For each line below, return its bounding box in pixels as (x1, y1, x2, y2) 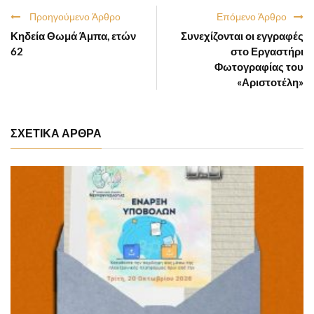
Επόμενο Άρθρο (217, 10, 287, 22)
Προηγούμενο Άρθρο (29, 10, 121, 22)
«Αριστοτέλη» (237, 75, 303, 88)
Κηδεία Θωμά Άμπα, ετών (11, 29, 136, 42)
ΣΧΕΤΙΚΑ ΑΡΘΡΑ (11, 125, 102, 139)
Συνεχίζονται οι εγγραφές (181, 29, 303, 42)
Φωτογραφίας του (214, 60, 303, 73)
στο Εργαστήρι (231, 44, 303, 57)
